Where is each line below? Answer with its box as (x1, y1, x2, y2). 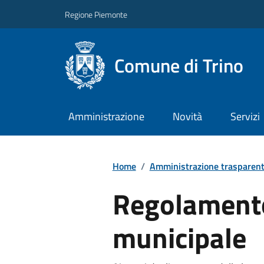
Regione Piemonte (65, 8, 127, 21)
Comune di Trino (114, 51, 244, 80)
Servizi (230, 108, 260, 125)
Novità (172, 108, 202, 125)
